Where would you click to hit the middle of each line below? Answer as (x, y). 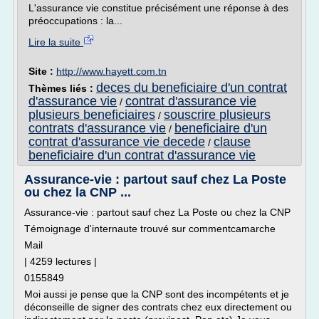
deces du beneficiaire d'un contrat (192, 88)
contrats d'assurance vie (97, 128)
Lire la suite (56, 42)
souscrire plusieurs (217, 115)
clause (232, 142)
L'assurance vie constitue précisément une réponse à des (158, 8)
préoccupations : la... (75, 21)
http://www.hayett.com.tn (111, 71)
